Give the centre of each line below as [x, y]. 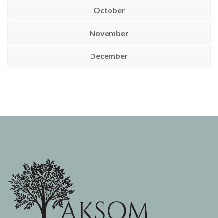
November [109, 33]
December [109, 56]
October [109, 10]
